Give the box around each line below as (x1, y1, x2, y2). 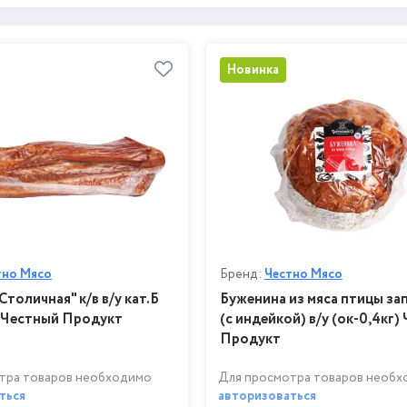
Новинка (226, 61, 279, 80)
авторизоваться (217, 386, 316, 405)
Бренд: (219, 264, 264, 283)
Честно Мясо (263, 264, 342, 283)
